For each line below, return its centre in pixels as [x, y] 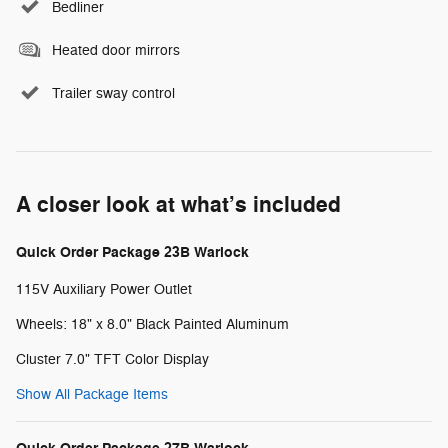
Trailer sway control [113, 93]
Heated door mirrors [116, 50]
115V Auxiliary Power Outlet [104, 289]
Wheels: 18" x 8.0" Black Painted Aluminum [152, 324]
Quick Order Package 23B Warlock [132, 252]
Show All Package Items [92, 394]
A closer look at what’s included [178, 204]
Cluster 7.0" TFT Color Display [112, 359]
